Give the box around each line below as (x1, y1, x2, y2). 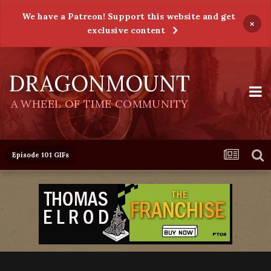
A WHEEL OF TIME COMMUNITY (10, 97, 189, 111)
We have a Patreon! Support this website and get (21, 11, 235, 22)
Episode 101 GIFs (12, 151, 69, 159)
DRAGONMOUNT (9, 70, 190, 97)
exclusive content (87, 25, 165, 36)
